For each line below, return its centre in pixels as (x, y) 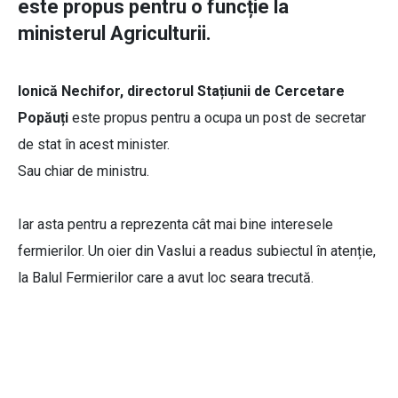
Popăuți (43, 118)
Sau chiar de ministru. (85, 171)
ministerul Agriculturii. (115, 34)
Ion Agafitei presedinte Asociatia (197, 362)
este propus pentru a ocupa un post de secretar (217, 118)
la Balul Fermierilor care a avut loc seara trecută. (167, 278)
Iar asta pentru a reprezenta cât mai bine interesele (175, 225)
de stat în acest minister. (96, 145)
